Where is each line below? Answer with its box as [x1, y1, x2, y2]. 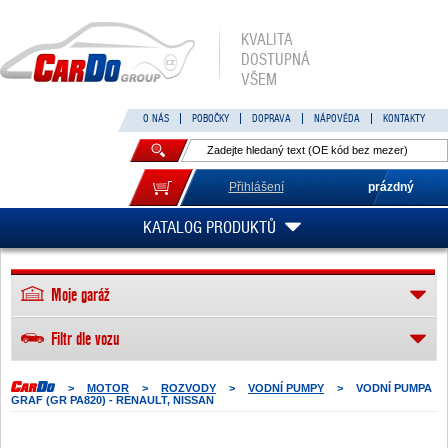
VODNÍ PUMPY [248, 382, 324, 394]
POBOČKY [192, 112, 229, 125]
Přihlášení [228, 180, 284, 194]
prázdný [368, 180, 414, 194]
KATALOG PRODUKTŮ [142, 217, 280, 238]
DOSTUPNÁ [241, 50, 310, 70]
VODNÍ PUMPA [353, 382, 432, 394]
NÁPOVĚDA [314, 112, 360, 125]
